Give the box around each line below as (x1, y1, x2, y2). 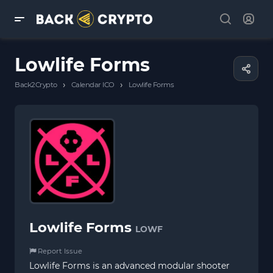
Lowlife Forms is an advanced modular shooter (29, 260, 230, 271)
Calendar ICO (71, 80, 115, 89)
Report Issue (36, 246, 82, 255)
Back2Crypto (15, 80, 57, 89)
